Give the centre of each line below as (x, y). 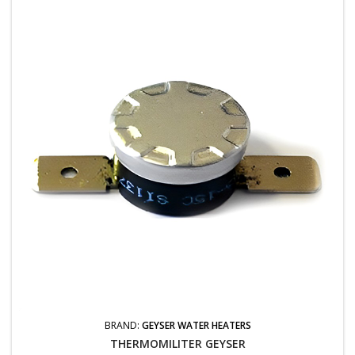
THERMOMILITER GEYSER (177, 343)
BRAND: (123, 325)
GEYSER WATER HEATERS (196, 325)
